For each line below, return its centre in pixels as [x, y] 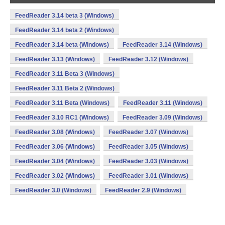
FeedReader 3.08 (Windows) [55, 132]
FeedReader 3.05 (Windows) [148, 147]
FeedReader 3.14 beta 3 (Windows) [65, 16]
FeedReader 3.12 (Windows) [148, 59]
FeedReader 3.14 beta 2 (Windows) [65, 30]
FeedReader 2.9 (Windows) [143, 190]
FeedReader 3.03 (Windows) [148, 161]
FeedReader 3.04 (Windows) [55, 161]
